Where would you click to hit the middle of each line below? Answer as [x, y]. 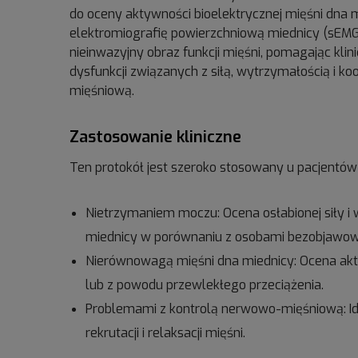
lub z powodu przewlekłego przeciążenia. [205, 285]
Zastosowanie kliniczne [155, 137]
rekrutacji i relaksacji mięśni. [165, 333]
